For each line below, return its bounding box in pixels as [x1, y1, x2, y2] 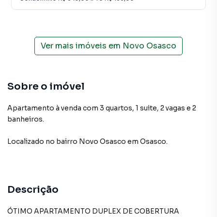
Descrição [7, 184, 59, 196]
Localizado [7, 137, 44, 146]
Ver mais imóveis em [41, 41, 121, 51]
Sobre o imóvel [7, 80, 84, 93]
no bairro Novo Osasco [46, 137, 126, 146]
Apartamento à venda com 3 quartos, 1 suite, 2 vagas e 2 [7, 104, 196, 112]
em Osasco [127, 137, 166, 146]
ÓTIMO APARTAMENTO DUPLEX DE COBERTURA [7, 207, 181, 216]
